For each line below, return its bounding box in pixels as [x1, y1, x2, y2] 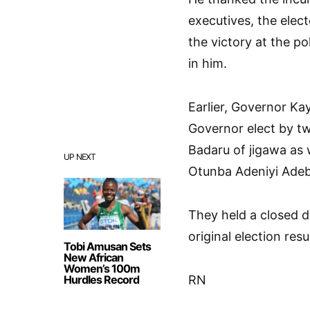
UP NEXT [64, 151, 96, 162]
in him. [188, 55, 227, 71]
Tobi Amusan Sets [64, 239, 151, 253]
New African [64, 250, 123, 264]
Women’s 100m [64, 261, 140, 275]
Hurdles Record [64, 272, 139, 286]
